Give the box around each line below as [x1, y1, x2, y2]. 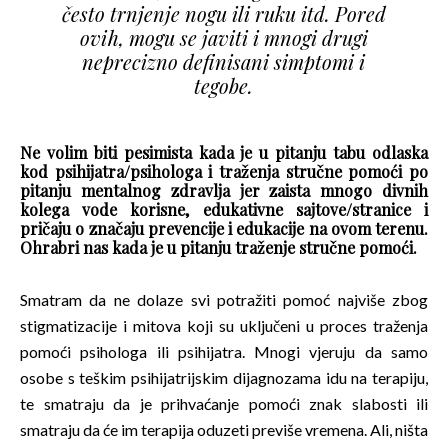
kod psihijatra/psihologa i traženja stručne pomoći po [20, 160, 428, 182]
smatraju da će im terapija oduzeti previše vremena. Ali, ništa [20, 419, 428, 439]
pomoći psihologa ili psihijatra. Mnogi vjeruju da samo [20, 341, 428, 361]
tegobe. [194, 71, 254, 99]
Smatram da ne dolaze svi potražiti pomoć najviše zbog [20, 289, 428, 309]
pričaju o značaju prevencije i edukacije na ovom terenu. [20, 217, 428, 239]
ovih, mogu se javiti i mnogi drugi [79, 23, 368, 51]
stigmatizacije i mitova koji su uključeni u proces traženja [20, 315, 428, 335]
